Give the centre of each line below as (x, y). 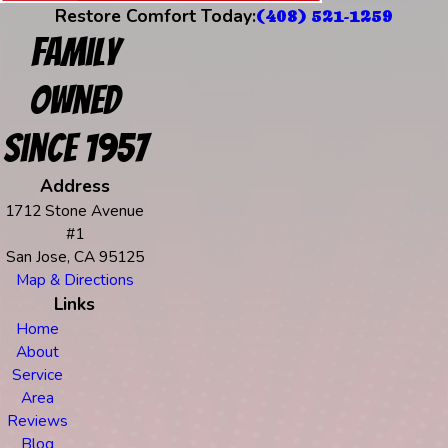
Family (74, 53)
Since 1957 (74, 149)
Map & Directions (74, 280)
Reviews (37, 421)
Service (37, 375)
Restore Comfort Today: (155, 16)
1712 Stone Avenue (75, 211)
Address (74, 186)
